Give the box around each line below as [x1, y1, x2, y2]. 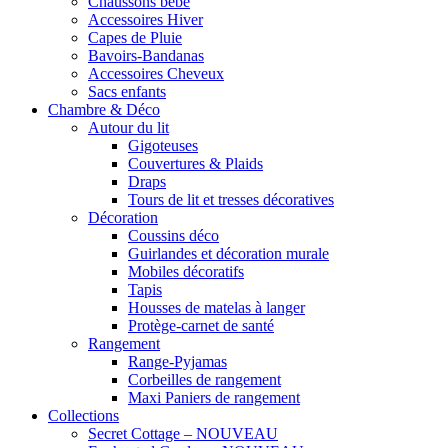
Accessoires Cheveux [88, 64, 224, 82]
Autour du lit [88, 118, 169, 136]
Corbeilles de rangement [128, 370, 281, 388]
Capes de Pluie [88, 28, 182, 46]
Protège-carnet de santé [128, 316, 274, 334]
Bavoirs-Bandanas [88, 46, 204, 64]
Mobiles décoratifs [128, 262, 244, 280]
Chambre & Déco [48, 100, 160, 118]
